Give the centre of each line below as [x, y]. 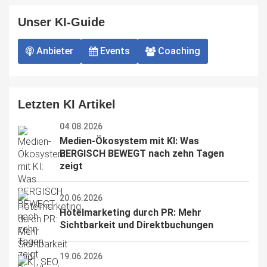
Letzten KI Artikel [67, 105]
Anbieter [55, 51]
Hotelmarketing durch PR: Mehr [132, 212]
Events [115, 51]
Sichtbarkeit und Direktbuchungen [136, 225]
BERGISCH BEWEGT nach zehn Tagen [143, 154]
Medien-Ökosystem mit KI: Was [131, 141]
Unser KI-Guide [61, 22]
